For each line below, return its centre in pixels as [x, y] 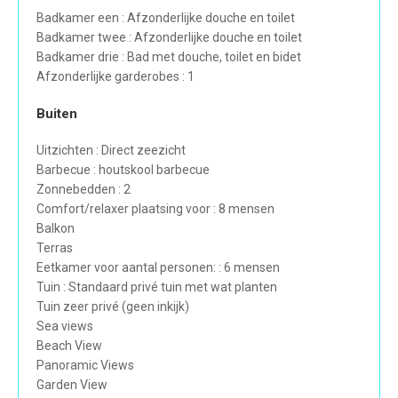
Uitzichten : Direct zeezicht [111, 151]
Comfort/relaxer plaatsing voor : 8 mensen [155, 209]
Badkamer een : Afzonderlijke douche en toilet [166, 18]
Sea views [65, 326]
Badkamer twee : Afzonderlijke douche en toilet [169, 38]
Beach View [69, 346]
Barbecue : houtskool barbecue [123, 170]
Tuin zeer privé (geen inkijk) [113, 307]
